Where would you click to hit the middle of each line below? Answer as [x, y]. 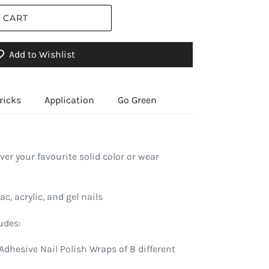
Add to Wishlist [42, 55]
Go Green [137, 100]
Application [69, 100]
